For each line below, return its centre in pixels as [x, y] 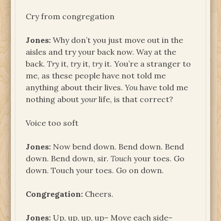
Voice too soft [52, 123]
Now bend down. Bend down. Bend [118, 146]
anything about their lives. [75, 87]
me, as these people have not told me [96, 75]
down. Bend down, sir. [68, 158]
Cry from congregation [70, 16]
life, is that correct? [135, 99]
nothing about [54, 99]
